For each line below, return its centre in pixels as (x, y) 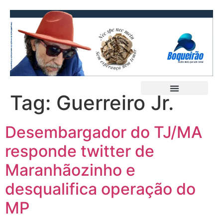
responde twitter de (80, 151)
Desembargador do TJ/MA (104, 132)
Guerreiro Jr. (115, 103)
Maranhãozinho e (70, 170)
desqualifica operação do (100, 189)
